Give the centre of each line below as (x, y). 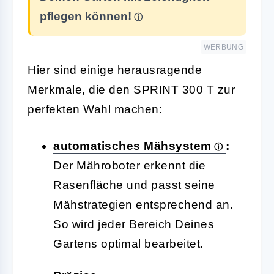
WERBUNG (223, 47)
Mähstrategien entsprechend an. (143, 204)
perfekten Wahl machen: (95, 109)
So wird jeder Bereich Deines (134, 224)
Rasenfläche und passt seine (134, 185)
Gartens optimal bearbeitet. (128, 243)
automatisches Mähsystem (132, 146)
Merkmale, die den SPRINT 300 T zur (131, 89)
